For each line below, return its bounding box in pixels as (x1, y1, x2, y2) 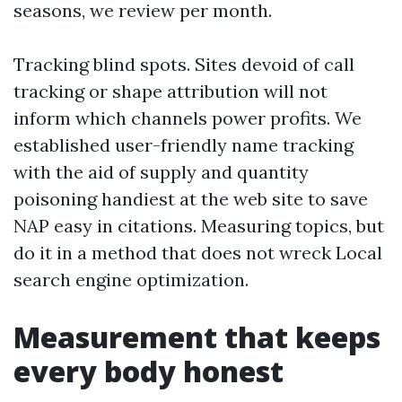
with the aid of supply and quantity (13, 161, 309, 183)
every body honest (13, 352, 284, 390)
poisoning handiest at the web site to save (13, 188, 368, 210)
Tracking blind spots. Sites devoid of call (13, 53, 354, 75)
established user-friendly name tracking (13, 134, 354, 156)
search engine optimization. (13, 268, 249, 291)
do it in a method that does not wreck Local (13, 241, 382, 264)
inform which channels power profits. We (13, 107, 362, 129)
